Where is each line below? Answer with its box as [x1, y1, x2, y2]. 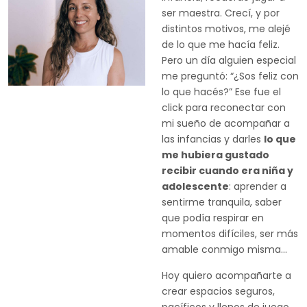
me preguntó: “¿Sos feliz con [162, 69, 299, 83]
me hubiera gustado [162, 148, 269, 162]
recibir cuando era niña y [162, 164, 293, 177]
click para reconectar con [162, 101, 286, 114]
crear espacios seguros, [162, 284, 275, 298]
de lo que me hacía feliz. [162, 38, 280, 51]
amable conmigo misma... [162, 243, 287, 256]
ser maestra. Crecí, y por [162, 6, 280, 20]
